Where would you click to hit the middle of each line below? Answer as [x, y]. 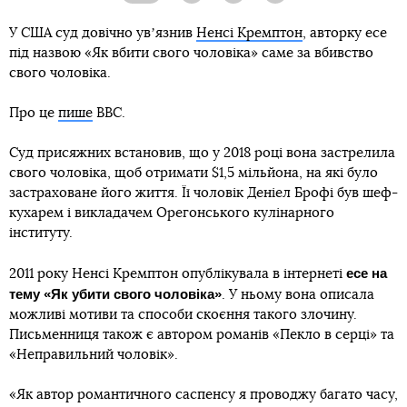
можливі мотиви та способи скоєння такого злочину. [183, 315]
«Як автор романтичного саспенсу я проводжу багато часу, [203, 395]
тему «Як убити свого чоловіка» [115, 294]
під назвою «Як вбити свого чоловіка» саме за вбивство [191, 53]
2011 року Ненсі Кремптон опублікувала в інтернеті [178, 274]
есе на [367, 273]
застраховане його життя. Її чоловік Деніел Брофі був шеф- [203, 193]
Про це [34, 113]
